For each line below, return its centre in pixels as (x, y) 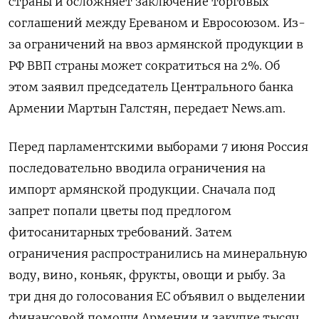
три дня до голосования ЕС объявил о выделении (157, 296)
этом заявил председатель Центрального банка (151, 87)
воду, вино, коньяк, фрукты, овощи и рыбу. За (147, 274)
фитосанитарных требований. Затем (120, 232)
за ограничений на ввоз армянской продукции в (156, 44)
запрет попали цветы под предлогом (120, 210)
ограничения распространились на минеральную (158, 253)
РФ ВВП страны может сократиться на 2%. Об (144, 65)
